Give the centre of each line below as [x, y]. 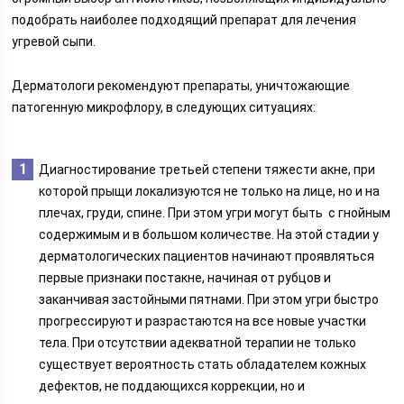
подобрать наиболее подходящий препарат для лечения [184, 20]
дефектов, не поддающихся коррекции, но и [172, 386]
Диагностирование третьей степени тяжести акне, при [207, 170]
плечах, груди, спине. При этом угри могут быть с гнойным [215, 213]
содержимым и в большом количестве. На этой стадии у [209, 234]
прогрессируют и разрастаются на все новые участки [203, 321]
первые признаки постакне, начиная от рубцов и [185, 278]
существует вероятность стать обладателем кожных [203, 364]
